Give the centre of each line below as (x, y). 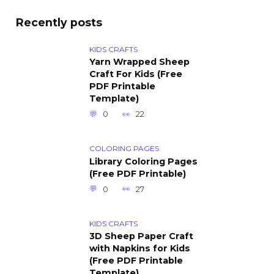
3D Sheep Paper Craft (141, 236)
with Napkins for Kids (140, 249)
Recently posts (59, 22)
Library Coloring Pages (143, 162)
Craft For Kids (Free (136, 74)
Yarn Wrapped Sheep (139, 62)
